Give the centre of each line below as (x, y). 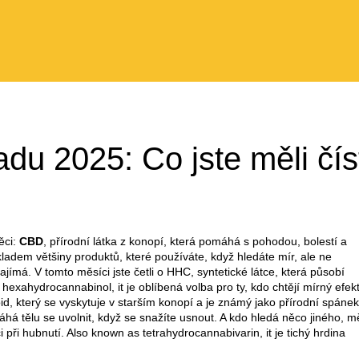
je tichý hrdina (310, 333)
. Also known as (102, 333)
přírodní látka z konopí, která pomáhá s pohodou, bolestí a (198, 241)
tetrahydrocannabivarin (201, 333)
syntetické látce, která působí (271, 272)
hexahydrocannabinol (57, 287)
